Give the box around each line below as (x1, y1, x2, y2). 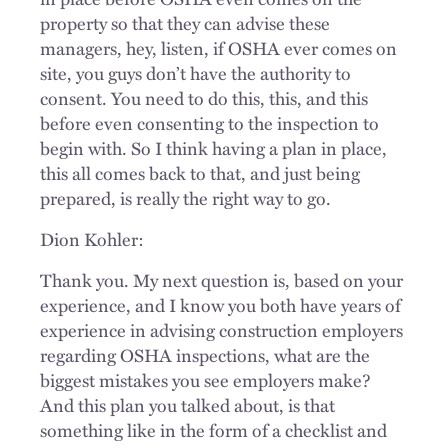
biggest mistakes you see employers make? (40, 366, 371, 393)
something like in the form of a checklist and (40, 416, 387, 443)
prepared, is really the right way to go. (40, 184, 331, 211)
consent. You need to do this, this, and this (40, 84, 368, 111)
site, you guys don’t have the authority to (40, 59, 351, 86)
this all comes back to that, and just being (40, 159, 360, 186)
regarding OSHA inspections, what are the (40, 341, 370, 368)
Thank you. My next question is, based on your (40, 266, 403, 293)
